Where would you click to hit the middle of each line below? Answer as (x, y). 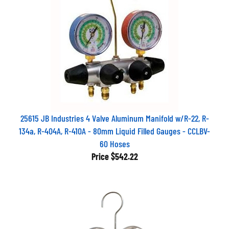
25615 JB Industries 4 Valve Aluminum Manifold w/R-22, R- (114, 114)
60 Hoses (114, 140)
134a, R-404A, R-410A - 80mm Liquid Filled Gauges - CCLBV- (114, 127)
